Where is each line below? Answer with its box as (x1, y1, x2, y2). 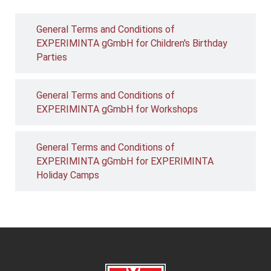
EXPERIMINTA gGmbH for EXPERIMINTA (36, 155, 214, 167)
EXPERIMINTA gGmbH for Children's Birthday (36, 37, 227, 49)
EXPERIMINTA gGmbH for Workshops (36, 103, 198, 115)
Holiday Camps (36, 169, 99, 181)
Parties (36, 51, 67, 63)
